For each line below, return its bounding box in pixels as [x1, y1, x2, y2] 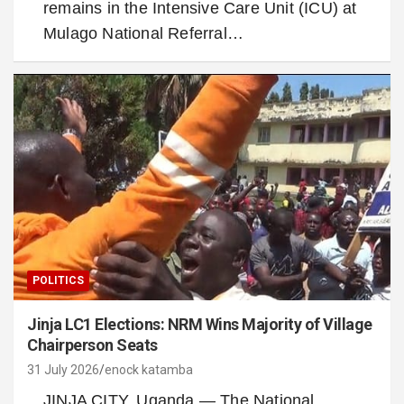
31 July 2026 [27, 362, 99, 377]
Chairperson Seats [27, 335, 158, 354]
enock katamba [105, 362, 193, 377]
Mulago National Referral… [43, 23, 243, 42]
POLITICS [32, 273, 84, 287]
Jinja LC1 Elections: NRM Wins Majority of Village [27, 314, 372, 334]
